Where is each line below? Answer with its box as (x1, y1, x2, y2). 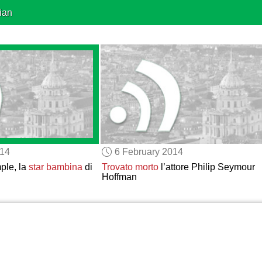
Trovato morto (101, 162, 158, 173)
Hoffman (101, 172, 137, 182)
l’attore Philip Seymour (158, 162, 255, 173)
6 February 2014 (115, 146, 184, 157)
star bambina (28, 162, 82, 173)
